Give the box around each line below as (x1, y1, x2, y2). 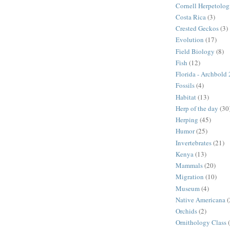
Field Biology (176, 46, 215, 56)
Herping (176, 115, 198, 125)
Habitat (176, 92, 196, 102)
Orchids (176, 206, 197, 216)
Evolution (176, 35, 204, 45)
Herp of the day (176, 103, 218, 113)
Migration (176, 172, 204, 182)
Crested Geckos (176, 24, 219, 33)
